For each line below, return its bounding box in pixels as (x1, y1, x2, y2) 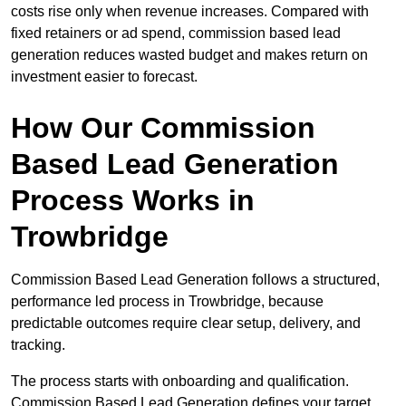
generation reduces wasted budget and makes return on (11, 47, 368, 63)
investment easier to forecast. (11, 69, 198, 85)
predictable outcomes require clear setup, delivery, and (11, 315, 361, 332)
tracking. (11, 337, 65, 353)
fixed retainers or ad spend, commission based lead (11, 25, 341, 42)
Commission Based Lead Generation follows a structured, (11, 272, 380, 288)
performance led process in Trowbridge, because (11, 294, 324, 310)
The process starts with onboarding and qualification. (11, 373, 349, 390)
